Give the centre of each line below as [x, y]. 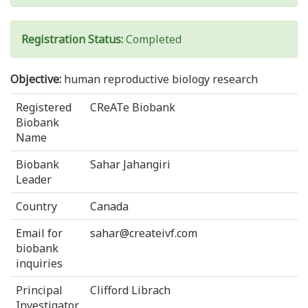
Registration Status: [74, 40]
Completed [154, 40]
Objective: [37, 79]
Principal [39, 290]
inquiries [39, 264]
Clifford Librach [130, 290]
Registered [44, 108]
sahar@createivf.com [144, 233]
